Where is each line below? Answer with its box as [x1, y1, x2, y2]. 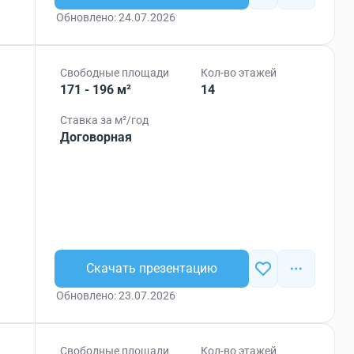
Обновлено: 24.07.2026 [56, 11, 176, 24]
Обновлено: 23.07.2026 [56, 289, 176, 302]
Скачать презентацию [86, 261, 218, 276]
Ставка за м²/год [60, 114, 149, 126]
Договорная [60, 130, 133, 145]
